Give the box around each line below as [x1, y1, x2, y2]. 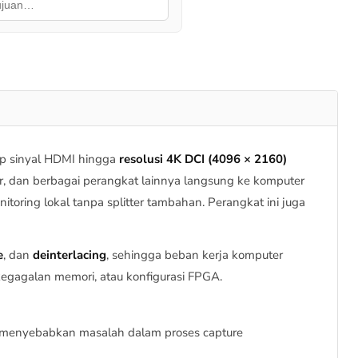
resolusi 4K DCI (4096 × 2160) [119, 151, 287, 168]
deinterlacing [33, 247, 106, 264]
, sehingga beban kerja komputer [106, 247, 283, 264]
